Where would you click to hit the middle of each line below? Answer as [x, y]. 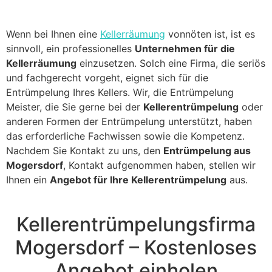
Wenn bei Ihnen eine [53, 34]
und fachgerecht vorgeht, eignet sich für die [107, 77]
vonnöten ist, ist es [210, 34]
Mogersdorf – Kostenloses [136, 247]
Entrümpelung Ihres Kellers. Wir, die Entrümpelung [120, 92]
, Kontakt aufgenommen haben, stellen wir [159, 165]
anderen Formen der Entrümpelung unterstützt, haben [129, 121]
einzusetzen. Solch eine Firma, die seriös [171, 63]
